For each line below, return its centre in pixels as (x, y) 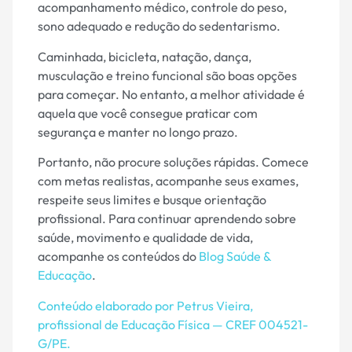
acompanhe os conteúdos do (118, 257)
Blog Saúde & (235, 257)
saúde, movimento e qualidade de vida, (145, 238)
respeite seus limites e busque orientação (152, 200)
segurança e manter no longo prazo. (138, 132)
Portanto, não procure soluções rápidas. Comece (173, 162)
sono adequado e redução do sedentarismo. (159, 26)
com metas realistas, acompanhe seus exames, (168, 181)
